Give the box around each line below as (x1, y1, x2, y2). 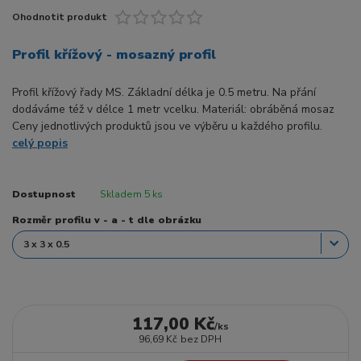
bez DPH (180, 332, 222, 346)
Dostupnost (12, 187, 76, 201)
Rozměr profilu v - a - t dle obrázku (12, 214, 201, 226)
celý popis (12, 135, 68, 151)
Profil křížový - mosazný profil (12, 44, 216, 64)
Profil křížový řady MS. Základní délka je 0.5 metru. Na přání (12, 85, 316, 101)
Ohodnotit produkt (12, 10, 107, 23)
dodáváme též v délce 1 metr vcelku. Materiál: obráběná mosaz (12, 102, 334, 118)
